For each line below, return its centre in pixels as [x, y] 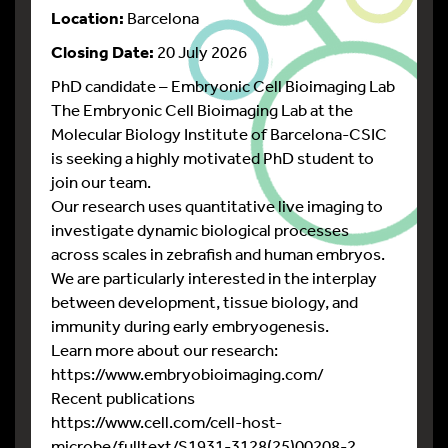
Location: [87, 17]
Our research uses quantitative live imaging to [217, 205]
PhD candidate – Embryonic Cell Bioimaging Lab [223, 85]
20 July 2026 [200, 51]
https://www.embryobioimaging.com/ [187, 373]
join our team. [101, 181]
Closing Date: [102, 51]
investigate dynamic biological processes [200, 229]
